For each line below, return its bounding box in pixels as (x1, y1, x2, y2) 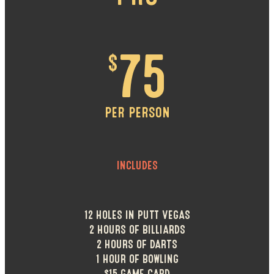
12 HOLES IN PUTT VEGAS (84, 210, 190, 220)
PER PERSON (104, 106, 170, 118)
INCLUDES (116, 161, 158, 171)
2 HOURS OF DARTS (97, 239, 177, 249)
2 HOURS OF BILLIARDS (89, 224, 185, 234)
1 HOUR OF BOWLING (95, 254, 179, 264)
